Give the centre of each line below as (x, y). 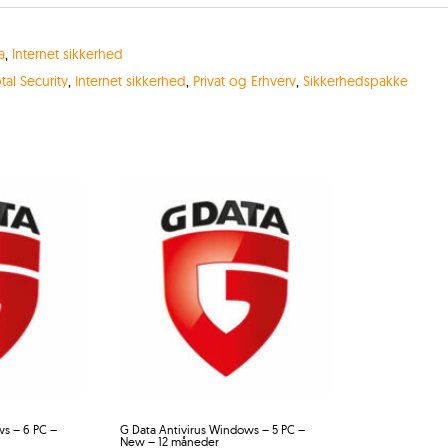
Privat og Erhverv (244, 80)
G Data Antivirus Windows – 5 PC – (212, 429)
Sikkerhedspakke (355, 80)
